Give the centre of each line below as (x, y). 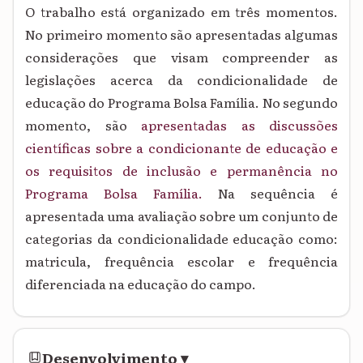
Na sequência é (278, 193)
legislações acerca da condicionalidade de (181, 80)
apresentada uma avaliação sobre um (143, 216)
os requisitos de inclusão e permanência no (181, 171)
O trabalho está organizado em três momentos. (181, 12)
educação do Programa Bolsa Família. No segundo (181, 102)
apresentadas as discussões (232, 125)
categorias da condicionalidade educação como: (181, 239)
